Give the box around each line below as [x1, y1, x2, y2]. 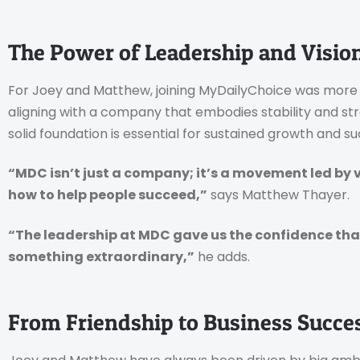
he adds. [194, 247, 250, 266]
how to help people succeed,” [8, 186, 207, 205]
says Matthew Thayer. [207, 186, 350, 205]
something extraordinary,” [8, 247, 194, 266]
